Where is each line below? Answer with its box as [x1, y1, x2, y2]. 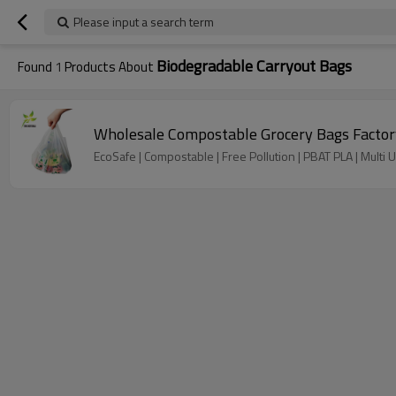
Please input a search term [73, 12, 214, 31]
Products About [62, 57, 156, 77]
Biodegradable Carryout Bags [156, 54, 352, 78]
